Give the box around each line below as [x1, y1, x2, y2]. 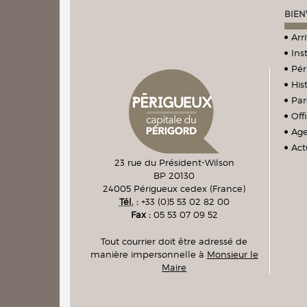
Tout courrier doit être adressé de [101, 235, 248, 247]
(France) [210, 183, 246, 195]
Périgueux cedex [134, 183, 208, 195]
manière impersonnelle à [90, 248, 207, 260]
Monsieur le [206, 248, 258, 260]
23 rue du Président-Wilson [114, 157, 234, 169]
